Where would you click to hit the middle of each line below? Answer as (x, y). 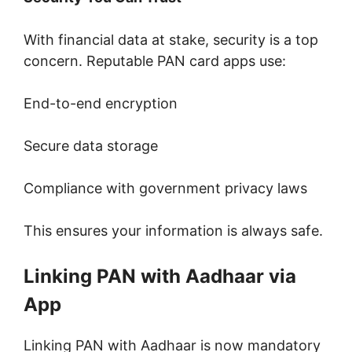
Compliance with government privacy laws (165, 189)
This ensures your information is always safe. (173, 231)
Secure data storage (91, 146)
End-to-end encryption (101, 104)
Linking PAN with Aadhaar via (160, 277)
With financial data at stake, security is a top (171, 40)
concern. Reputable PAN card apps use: (155, 61)
